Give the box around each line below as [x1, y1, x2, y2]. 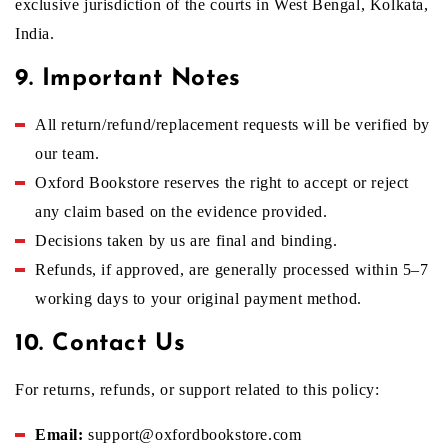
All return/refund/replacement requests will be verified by [35, 116, 430, 133]
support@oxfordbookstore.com [83, 426, 302, 443]
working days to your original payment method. [35, 290, 363, 307]
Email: [35, 426, 84, 443]
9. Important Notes [15, 67, 241, 91]
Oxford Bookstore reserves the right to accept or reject [35, 174, 410, 191]
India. [15, 25, 55, 42]
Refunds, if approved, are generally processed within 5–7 [35, 261, 429, 278]
